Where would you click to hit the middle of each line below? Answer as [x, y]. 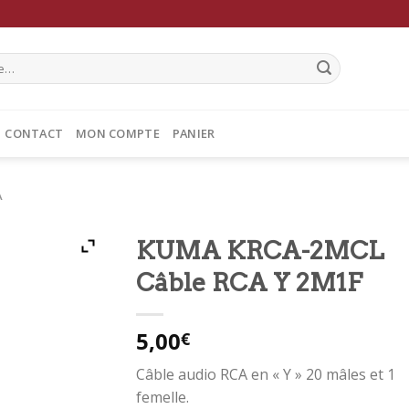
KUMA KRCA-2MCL [260, 251]
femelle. [163, 397]
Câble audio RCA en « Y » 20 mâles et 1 [266, 374]
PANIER [194, 133]
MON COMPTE [118, 133]
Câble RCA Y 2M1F [249, 283]
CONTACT [34, 133]
